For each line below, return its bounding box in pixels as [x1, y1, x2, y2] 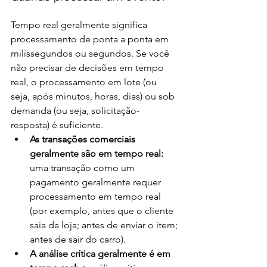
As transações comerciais [30, 133, 138, 145]
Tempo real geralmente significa [11, 18, 150, 30]
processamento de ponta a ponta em [11, 33, 171, 45]
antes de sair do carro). [30, 233, 126, 245]
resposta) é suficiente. [11, 119, 103, 131]
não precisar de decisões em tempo [11, 61, 166, 73]
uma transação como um [30, 162, 137, 173]
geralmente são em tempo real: [30, 147, 166, 159]
